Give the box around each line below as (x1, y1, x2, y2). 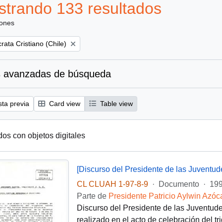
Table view (98, 100, 133, 108)
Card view (47, 100, 80, 108)
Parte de (76, 192, 109, 200)
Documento (158, 180, 199, 188)
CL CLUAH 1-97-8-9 (76, 180, 148, 188)
